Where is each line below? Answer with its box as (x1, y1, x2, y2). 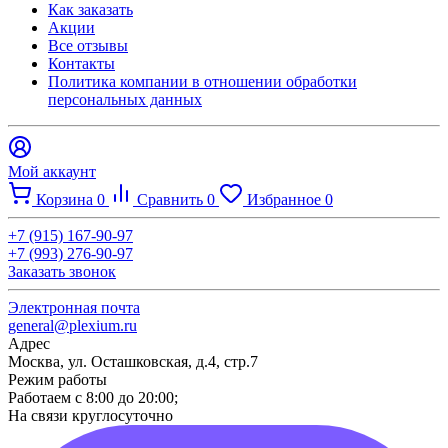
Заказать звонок (8, 262, 116, 280)
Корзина (36, 190, 97, 208)
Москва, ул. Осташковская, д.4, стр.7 (8, 352, 258, 370)
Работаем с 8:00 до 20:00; (8, 388, 178, 406)
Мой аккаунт (8, 162, 96, 180)
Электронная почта (8, 298, 140, 316)
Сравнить (137, 190, 207, 208)
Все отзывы (48, 36, 128, 54)
